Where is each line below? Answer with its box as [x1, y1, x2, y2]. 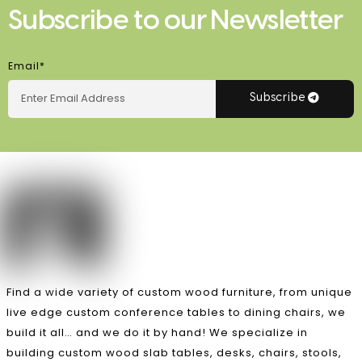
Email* [8, 58, 45, 73]
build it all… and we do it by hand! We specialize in [6, 324, 308, 340]
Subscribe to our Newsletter [8, 6, 343, 36]
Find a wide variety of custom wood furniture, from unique [6, 284, 352, 300]
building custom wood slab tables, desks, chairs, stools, [6, 344, 342, 360]
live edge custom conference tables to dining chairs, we [6, 304, 346, 320]
